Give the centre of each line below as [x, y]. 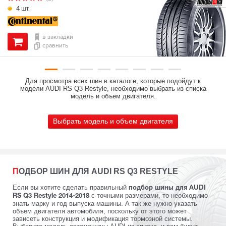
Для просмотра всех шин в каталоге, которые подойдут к [113, 81]
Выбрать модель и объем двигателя [113, 121]
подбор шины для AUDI [167, 188]
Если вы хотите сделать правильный [71, 187]
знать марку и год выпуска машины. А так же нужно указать [105, 203]
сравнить [55, 46]
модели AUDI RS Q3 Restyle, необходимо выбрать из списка [113, 88]
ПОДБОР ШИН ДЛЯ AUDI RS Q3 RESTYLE [98, 171]
